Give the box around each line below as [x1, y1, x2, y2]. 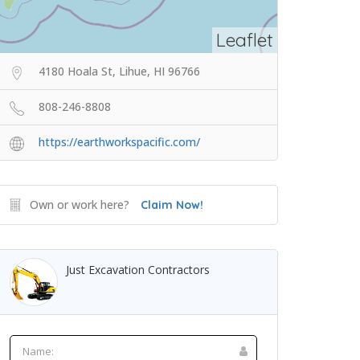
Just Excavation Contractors [66, 262, 210, 277]
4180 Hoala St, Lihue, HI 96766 [39, 63, 200, 79]
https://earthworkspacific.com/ [39, 134, 200, 149]
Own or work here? [30, 197, 129, 212]
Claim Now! [141, 198, 203, 212]
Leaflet [216, 28, 273, 51]
